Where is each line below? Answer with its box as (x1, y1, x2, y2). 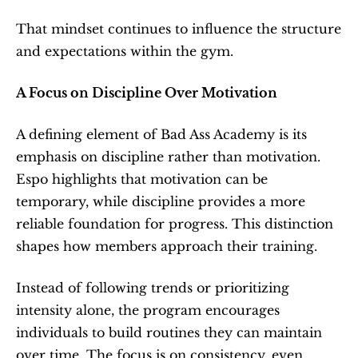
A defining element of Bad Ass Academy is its (16, 126, 307, 142)
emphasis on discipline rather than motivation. (16, 149, 320, 165)
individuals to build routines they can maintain (16, 324, 322, 340)
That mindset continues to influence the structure (16, 21, 341, 37)
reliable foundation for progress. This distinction (16, 216, 333, 232)
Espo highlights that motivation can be (16, 171, 268, 187)
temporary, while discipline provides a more (16, 193, 305, 209)
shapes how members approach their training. (16, 238, 317, 254)
